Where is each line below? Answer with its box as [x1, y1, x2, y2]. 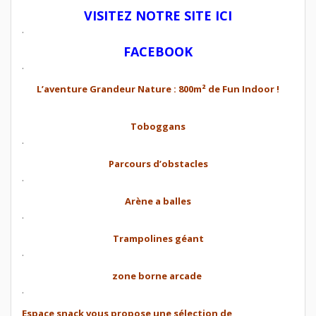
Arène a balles [125, 194, 191, 207]
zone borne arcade [112, 269, 204, 282]
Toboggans [130, 119, 186, 133]
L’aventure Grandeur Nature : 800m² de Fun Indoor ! [37, 82, 279, 95]
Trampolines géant [112, 231, 204, 245]
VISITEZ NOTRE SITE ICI [84, 6, 232, 24]
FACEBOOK [123, 42, 193, 60]
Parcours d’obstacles [108, 157, 208, 170]
